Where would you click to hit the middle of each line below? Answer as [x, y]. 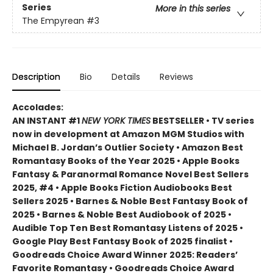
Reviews [176, 76]
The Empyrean [53, 21]
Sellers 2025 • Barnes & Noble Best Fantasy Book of [130, 201]
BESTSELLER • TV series [202, 120]
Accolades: [38, 107]
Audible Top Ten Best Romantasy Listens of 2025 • [128, 228]
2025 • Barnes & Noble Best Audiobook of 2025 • [122, 214]
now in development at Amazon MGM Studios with [128, 134]
